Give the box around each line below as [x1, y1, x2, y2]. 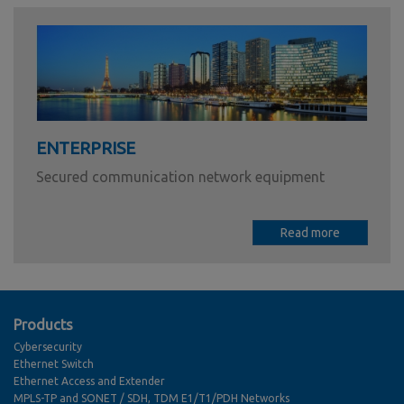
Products [14, 317, 73, 334]
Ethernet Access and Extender [14, 375, 165, 388]
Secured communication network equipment [36, 169, 325, 186]
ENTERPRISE [36, 138, 135, 159]
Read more [280, 225, 340, 241]
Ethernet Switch [14, 358, 94, 371]
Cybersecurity [14, 341, 82, 353]
